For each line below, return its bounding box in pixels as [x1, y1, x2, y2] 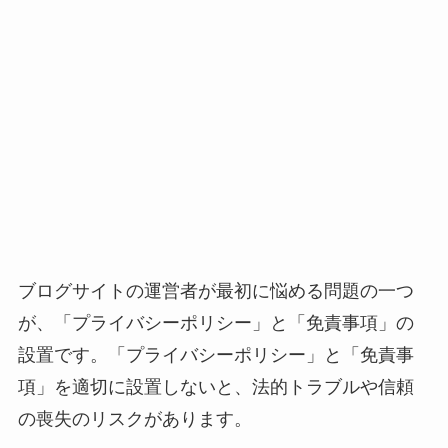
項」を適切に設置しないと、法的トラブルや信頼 [17, 376, 414, 397]
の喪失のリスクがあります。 [17, 408, 252, 429]
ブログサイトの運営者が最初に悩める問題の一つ [17, 280, 414, 301]
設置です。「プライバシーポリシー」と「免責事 [17, 344, 414, 365]
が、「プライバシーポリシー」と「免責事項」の [17, 312, 414, 333]
